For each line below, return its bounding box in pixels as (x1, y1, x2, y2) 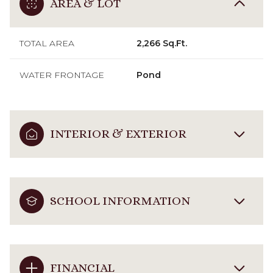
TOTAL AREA (19, 37, 74, 49)
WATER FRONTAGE (19, 69, 104, 80)
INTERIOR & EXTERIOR (50, 126, 186, 141)
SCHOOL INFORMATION (50, 193, 190, 208)
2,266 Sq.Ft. (136, 37, 187, 49)
